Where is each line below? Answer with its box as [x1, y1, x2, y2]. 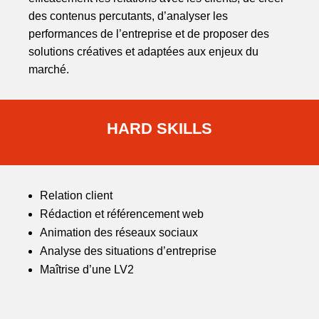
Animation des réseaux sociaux [40, 226, 198, 239]
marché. [28, 63, 69, 76]
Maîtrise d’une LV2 [40, 263, 134, 276]
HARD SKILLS [107, 120, 212, 138]
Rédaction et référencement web [40, 208, 204, 221]
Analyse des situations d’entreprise [40, 245, 216, 258]
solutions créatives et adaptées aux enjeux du [28, 46, 258, 58]
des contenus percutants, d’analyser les [28, 10, 228, 23]
